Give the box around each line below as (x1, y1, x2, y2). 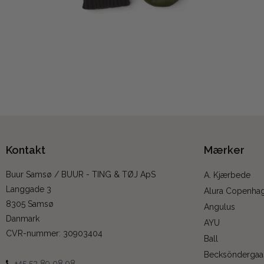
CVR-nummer (6, 229, 59, 239)
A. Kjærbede (204, 170, 250, 180)
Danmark (6, 214, 39, 224)
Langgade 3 (6, 184, 51, 194)
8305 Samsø (6, 199, 54, 209)
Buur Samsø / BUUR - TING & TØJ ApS (6, 170, 156, 180)
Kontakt (6, 143, 45, 156)
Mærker (204, 143, 245, 156)
